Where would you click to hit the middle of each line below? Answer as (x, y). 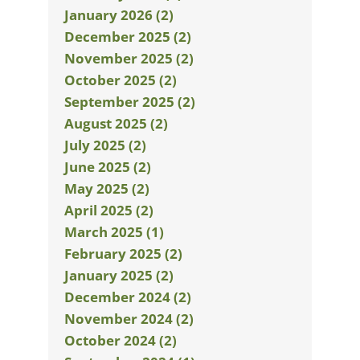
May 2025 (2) (107, 188)
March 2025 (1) (114, 232)
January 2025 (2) (119, 275)
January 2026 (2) (119, 15)
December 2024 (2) (128, 297)
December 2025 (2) (128, 37)
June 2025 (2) (108, 167)
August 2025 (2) (116, 123)
